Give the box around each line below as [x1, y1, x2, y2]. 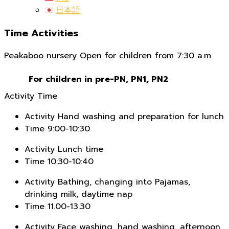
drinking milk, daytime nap [25, 188, 132, 201]
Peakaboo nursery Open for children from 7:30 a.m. [4, 50, 213, 62]
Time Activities [4, 26, 78, 40]
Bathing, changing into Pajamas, [55, 176, 190, 189]
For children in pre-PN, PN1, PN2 [29, 73, 169, 86]
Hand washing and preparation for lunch [55, 110, 224, 123]
